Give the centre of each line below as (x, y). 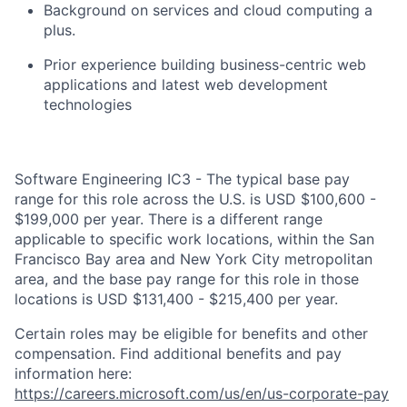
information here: (73, 373)
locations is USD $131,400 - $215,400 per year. (176, 299)
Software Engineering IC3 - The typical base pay (182, 179)
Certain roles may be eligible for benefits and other (191, 333)
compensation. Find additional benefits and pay (178, 353)
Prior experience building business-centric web (205, 65)
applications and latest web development (186, 84)
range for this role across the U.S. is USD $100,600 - (195, 199)
